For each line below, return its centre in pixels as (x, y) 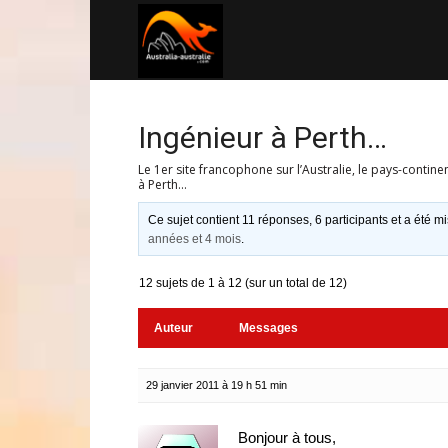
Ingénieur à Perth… (262, 137)
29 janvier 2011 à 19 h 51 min (216, 385)
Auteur (173, 328)
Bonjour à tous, (287, 437)
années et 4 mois (195, 239)
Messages (268, 328)
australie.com (265, 118)
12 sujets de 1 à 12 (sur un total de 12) (243, 283)
